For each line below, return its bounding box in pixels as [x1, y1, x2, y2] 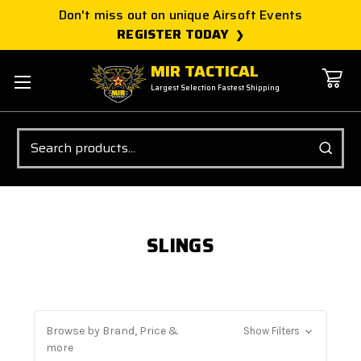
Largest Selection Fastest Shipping [151, 82, 280, 94]
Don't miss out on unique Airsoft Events [58, 5, 303, 25]
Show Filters [243, 324, 302, 337]
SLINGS [147, 230, 214, 261]
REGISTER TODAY [117, 24, 230, 44]
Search [17, 127, 52, 145]
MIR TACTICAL [151, 58, 259, 85]
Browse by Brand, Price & [46, 323, 179, 338]
